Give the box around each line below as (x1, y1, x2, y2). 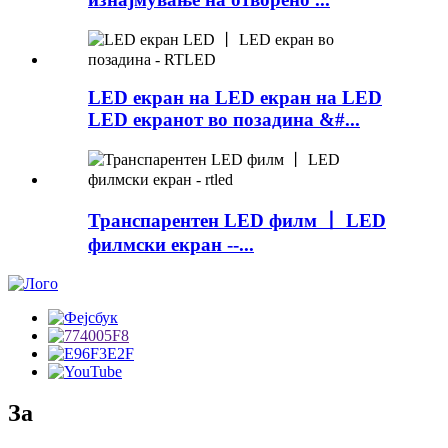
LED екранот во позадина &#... (88, 109, 360, 131)
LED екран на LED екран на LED (88, 87, 382, 109)
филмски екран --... (88, 233, 254, 255)
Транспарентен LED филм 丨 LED (88, 209, 386, 231)
